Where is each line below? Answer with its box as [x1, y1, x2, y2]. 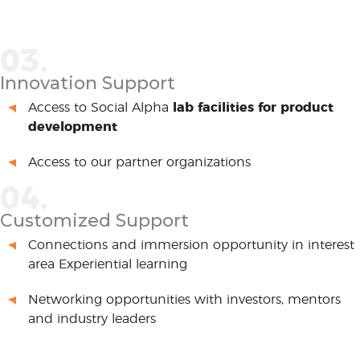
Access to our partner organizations [28, 156, 251, 169]
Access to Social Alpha [28, 101, 173, 114]
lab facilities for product [173, 101, 333, 114]
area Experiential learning [28, 258, 187, 271]
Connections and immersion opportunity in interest [28, 239, 354, 252]
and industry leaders [28, 313, 156, 325]
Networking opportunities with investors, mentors [28, 293, 341, 306]
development [28, 121, 117, 133]
